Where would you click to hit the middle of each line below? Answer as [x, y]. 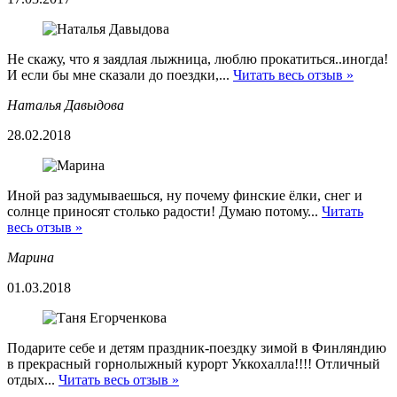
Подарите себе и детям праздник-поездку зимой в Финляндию [197, 347]
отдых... [33, 379]
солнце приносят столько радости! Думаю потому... [164, 211]
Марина [31, 257]
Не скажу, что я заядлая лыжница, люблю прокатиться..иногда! [198, 58]
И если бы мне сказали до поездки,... [120, 74]
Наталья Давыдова [66, 105]
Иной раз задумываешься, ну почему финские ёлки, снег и [185, 195]
